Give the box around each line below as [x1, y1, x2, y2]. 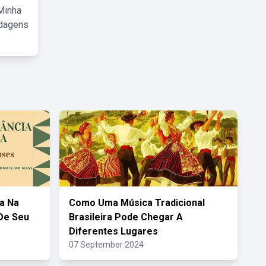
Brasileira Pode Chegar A [69, 211, 183, 223]
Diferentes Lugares [69, 226, 158, 237]
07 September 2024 [69, 240, 144, 249]
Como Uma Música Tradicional [69, 197, 205, 208]
